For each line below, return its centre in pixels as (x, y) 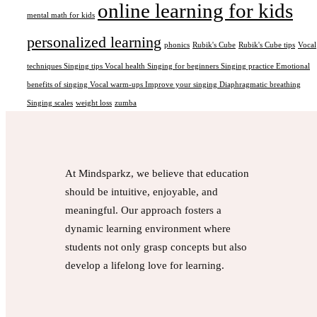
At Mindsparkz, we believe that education (157, 173)
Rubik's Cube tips (267, 45)
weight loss (94, 103)
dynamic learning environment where (148, 229)
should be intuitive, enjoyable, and (142, 192)
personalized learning (94, 42)
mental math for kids (61, 15)
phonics (177, 45)
